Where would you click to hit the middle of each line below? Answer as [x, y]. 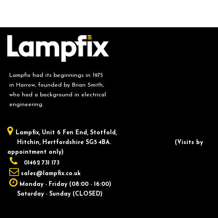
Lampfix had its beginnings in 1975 [55, 76]
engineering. [25, 105]
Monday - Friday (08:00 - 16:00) [65, 185]
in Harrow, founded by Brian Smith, [55, 85]
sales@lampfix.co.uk [51, 174]
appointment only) [36, 153]
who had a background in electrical [57, 95]
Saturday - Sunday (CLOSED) [55, 194]
